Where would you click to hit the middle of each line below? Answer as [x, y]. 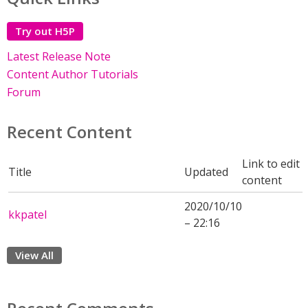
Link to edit [271, 164]
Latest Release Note [59, 56]
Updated [206, 172]
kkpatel [27, 214]
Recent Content [69, 132]
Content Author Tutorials [73, 74]
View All [34, 255]
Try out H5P [45, 31]
